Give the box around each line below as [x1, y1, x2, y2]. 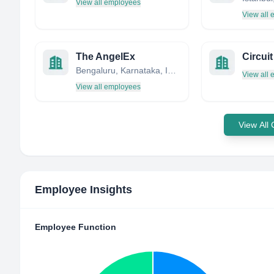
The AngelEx [76, 51, 135, 62]
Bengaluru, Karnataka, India [168, 65, 176, 75]
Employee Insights [35, 183, 132, 196]
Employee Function [35, 222, 116, 232]
